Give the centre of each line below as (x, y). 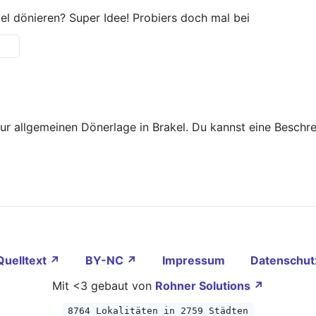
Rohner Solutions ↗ (209, 286)
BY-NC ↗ (112, 261)
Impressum (195, 261)
